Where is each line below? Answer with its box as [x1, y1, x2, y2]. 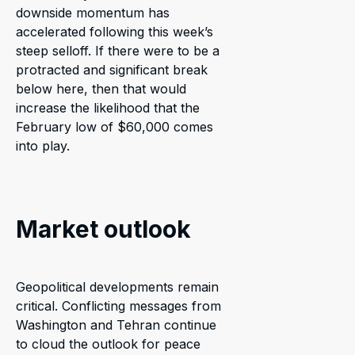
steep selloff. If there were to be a [16, 43, 219, 59]
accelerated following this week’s [16, 24, 213, 40]
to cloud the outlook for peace [16, 336, 200, 353]
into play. [16, 138, 70, 155]
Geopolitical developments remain [16, 279, 219, 296]
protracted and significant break [16, 62, 208, 78]
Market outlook [16, 215, 191, 244]
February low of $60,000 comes [16, 119, 213, 136]
